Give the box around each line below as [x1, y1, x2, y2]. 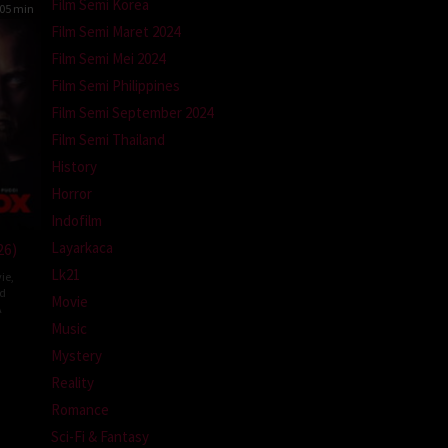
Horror [51, 183, 92, 203]
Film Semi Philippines [51, 75, 180, 95]
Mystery [51, 345, 102, 365]
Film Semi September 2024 [51, 102, 213, 122]
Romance [51, 399, 109, 419]
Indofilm [51, 210, 102, 230]
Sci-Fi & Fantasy [51, 426, 149, 446]
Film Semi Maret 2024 [51, 21, 180, 41]
